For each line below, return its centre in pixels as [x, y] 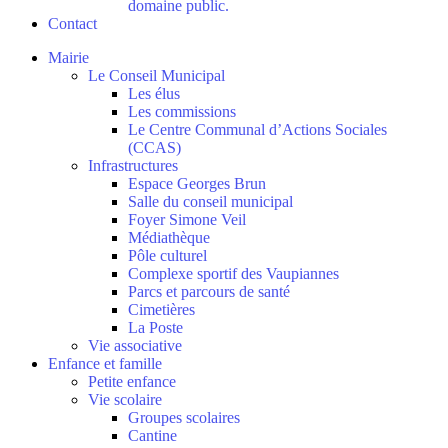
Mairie [68, 57]
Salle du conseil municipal [210, 201]
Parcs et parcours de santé [209, 291]
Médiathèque [169, 237]
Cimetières [161, 309]
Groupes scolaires [184, 417]
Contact [72, 23]
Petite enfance [132, 381]
